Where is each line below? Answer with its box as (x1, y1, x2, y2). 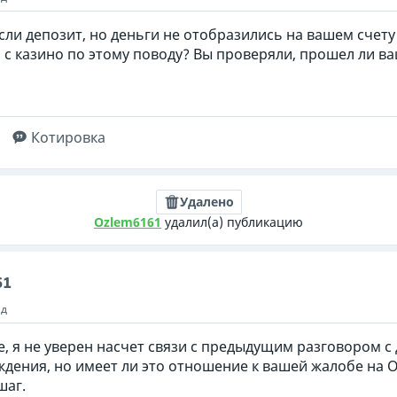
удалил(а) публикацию (161, 214, 303, 230)
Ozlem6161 (94, 214, 161, 230)
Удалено (179, 193, 234, 210)
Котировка (31, 128, 105, 147)
